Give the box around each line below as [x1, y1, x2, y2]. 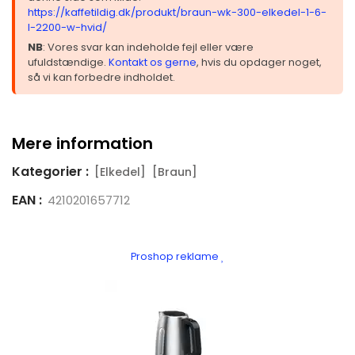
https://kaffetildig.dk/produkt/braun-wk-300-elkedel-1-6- [28, 4, 326, 20]
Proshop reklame [131, 249, 221, 263]
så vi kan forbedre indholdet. [28, 69, 175, 85]
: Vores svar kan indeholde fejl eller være [43, 39, 254, 55]
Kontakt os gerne [109, 54, 197, 70]
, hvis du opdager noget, [197, 54, 322, 70]
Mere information [12, 132, 153, 155]
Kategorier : [12, 162, 89, 181]
